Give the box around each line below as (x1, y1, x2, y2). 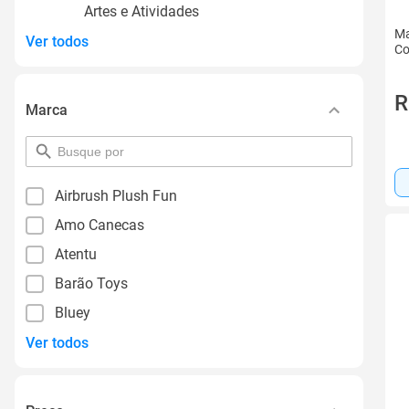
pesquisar (57, 142, 113, 158)
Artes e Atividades (84, 3, 199, 20)
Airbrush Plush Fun (55, 187, 177, 204)
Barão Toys (55, 275, 128, 292)
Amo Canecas (55, 216, 144, 234)
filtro (57, 173, 84, 189)
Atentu (55, 246, 97, 263)
